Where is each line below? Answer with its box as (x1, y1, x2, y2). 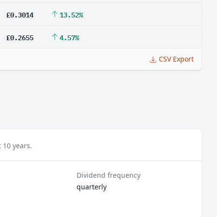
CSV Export (159, 54, 194, 63)
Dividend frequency (77, 170, 141, 180)
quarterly (77, 182, 107, 191)
